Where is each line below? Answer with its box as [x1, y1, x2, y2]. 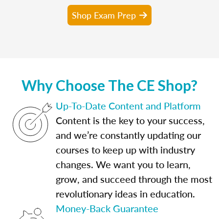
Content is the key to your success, [56, 113, 205, 127]
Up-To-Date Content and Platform [56, 98, 201, 112]
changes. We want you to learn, [56, 157, 191, 171]
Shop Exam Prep [72, 8, 136, 21]
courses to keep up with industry [56, 142, 195, 156]
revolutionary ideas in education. [56, 186, 195, 200]
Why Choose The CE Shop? [22, 76, 197, 94]
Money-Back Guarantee [56, 201, 158, 215]
